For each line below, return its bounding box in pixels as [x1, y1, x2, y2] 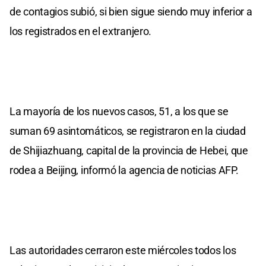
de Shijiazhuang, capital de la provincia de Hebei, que [9, 144, 248, 157]
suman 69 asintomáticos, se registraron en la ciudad [9, 124, 246, 137]
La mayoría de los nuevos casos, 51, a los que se [9, 104, 229, 118]
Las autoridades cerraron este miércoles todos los [9, 243, 236, 256]
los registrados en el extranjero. [9, 24, 152, 37]
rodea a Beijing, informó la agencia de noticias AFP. [9, 163, 239, 176]
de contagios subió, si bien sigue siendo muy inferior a [9, 5, 252, 18]
